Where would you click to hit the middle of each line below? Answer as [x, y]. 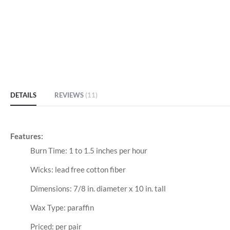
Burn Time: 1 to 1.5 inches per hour [89, 151]
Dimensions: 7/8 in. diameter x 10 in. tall [98, 189]
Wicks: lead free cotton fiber [78, 170]
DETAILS [23, 95]
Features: [27, 136]
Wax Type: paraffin [62, 208]
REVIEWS [70, 95]
